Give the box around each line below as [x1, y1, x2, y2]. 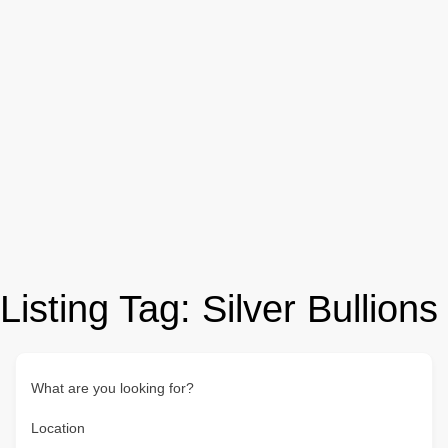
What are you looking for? [31, 380, 194, 396]
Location [31, 420, 85, 436]
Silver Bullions [202, 288, 438, 330]
